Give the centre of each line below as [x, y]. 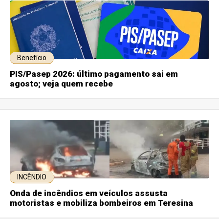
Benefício [32, 57]
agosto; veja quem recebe [62, 83]
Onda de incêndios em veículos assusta [89, 193]
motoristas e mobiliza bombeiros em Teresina [102, 203]
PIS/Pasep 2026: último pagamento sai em [94, 74]
